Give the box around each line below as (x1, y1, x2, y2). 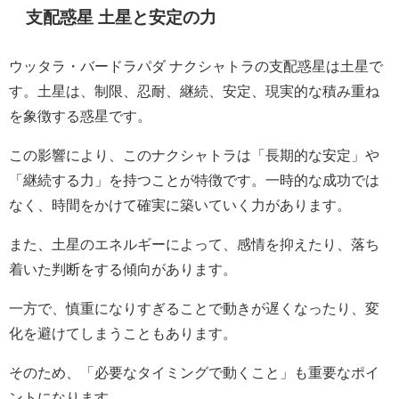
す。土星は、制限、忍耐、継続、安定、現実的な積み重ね (9, 83, 379, 98)
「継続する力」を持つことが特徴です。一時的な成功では (9, 172, 379, 187)
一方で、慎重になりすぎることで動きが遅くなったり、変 (9, 300, 379, 315)
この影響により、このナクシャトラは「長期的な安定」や (9, 147, 379, 162)
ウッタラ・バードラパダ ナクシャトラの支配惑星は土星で (9, 58, 383, 73)
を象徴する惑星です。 (9, 108, 151, 123)
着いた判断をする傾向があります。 (9, 261, 237, 276)
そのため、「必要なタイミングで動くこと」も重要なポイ (9, 364, 379, 379)
